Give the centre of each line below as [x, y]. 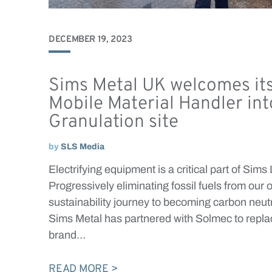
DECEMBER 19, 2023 [90, 39]
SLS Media [83, 146]
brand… [67, 235]
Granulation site [114, 122]
